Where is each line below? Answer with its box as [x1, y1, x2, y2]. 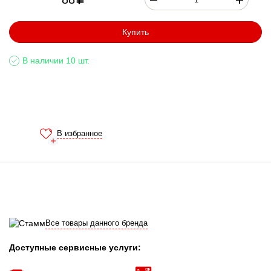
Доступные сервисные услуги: [9, 242, 141, 252]
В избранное [57, 129, 102, 138]
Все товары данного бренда [45, 218, 148, 227]
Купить [122, 27, 149, 37]
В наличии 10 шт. [22, 56, 90, 65]
